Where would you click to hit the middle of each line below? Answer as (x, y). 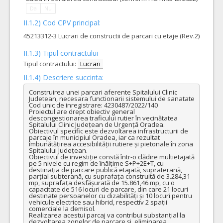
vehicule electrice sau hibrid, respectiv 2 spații (98, 202)
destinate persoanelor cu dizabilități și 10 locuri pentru (110, 195)
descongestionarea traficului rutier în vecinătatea (103, 118)
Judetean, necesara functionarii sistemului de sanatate (111, 98)
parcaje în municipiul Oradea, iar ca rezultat (94, 137)
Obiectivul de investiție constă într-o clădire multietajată (111, 157)
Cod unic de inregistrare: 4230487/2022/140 (93, 105)
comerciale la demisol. (62, 208)
